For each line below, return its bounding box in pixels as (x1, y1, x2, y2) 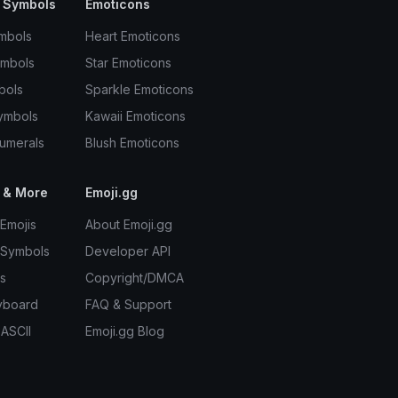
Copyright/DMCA (84, 270, 184, 286)
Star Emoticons (84, 55, 171, 71)
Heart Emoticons (84, 28, 180, 44)
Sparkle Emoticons (84, 82, 194, 98)
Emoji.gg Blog (84, 323, 164, 339)
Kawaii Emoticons (84, 108, 186, 124)
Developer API (84, 243, 171, 259)
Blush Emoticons (84, 135, 179, 151)
